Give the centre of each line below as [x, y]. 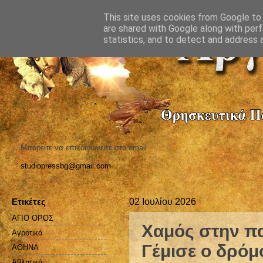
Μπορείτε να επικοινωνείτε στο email [84, 147]
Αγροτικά [27, 232]
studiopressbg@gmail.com [66, 166]
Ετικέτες [29, 201]
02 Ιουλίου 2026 [163, 201]
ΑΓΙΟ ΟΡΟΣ [33, 218]
